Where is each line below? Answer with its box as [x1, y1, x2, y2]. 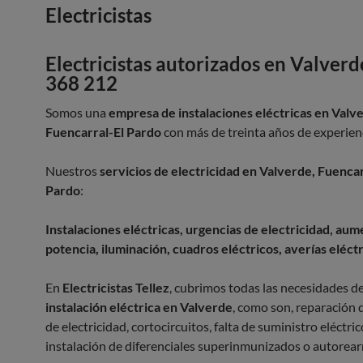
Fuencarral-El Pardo [45, 124, 161, 139]
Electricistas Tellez [62, 280, 169, 295]
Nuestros [45, 163, 97, 178]
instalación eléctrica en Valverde [45, 299, 233, 314]
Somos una [45, 105, 109, 120]
